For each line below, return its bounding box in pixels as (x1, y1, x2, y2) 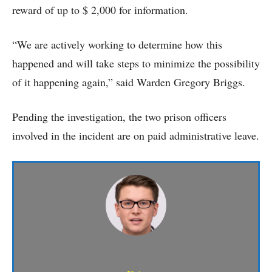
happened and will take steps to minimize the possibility (12, 56, 260, 71)
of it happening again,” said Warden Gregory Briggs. (12, 75, 245, 90)
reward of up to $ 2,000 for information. (12, 2, 188, 18)
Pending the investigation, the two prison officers (12, 109, 226, 124)
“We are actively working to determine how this (12, 37, 222, 52)
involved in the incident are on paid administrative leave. (12, 128, 259, 143)
